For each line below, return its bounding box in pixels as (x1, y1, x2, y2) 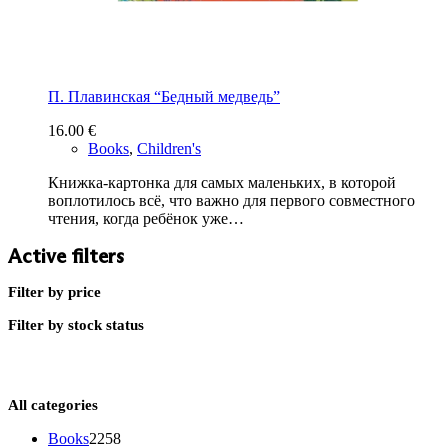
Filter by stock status (8, 317, 144, 334)
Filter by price (8, 284, 101, 301)
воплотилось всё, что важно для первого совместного (48, 192, 415, 210)
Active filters (8, 244, 124, 269)
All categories (8, 396, 98, 413)
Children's (137, 140, 201, 158)
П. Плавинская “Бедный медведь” (48, 88, 280, 106)
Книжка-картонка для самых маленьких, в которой (48, 174, 396, 192)
